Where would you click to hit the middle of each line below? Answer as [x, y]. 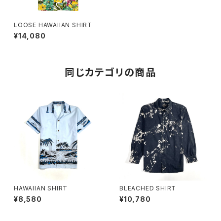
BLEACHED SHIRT [148, 188]
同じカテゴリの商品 [110, 73]
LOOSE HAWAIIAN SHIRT [53, 25]
